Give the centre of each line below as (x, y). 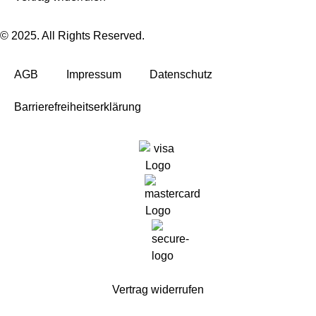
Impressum (94, 75)
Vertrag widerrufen (158, 290)
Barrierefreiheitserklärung (78, 107)
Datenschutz (181, 75)
